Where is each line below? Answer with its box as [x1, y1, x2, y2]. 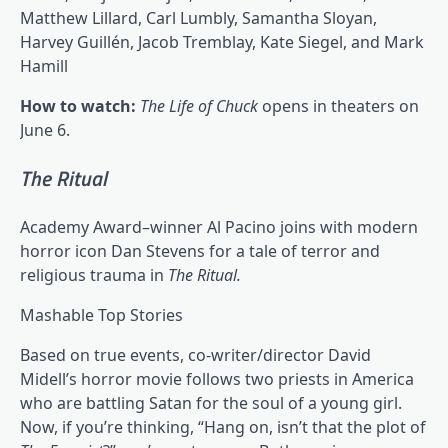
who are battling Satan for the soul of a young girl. [20, 391, 402, 414]
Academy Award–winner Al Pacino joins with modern [20, 215, 418, 238]
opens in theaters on [262, 95, 419, 118]
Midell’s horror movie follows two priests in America [20, 367, 414, 390]
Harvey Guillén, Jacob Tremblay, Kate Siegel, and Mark [20, 31, 424, 54]
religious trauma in [20, 263, 168, 286]
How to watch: [20, 95, 140, 118]
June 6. [20, 119, 70, 142]
